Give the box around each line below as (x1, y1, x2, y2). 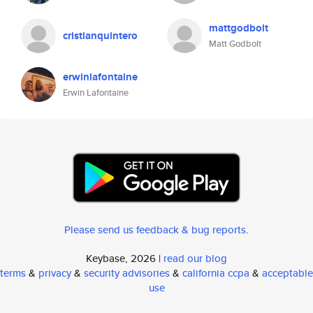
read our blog (163, 251, 227, 265)
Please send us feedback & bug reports (64, 222, 246, 237)
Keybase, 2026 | (86, 251, 163, 265)
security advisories (84, 265, 170, 280)
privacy (38, 265, 71, 280)
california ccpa (182, 265, 249, 280)
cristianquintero (63, 28, 138, 43)
